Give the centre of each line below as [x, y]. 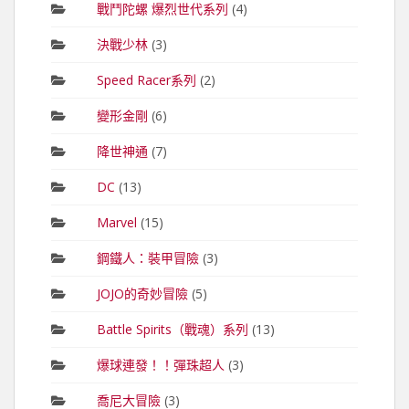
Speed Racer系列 [146, 79]
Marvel [116, 222]
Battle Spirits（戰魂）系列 [172, 329]
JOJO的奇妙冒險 [142, 293]
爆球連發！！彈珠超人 [160, 364]
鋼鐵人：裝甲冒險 [147, 257]
